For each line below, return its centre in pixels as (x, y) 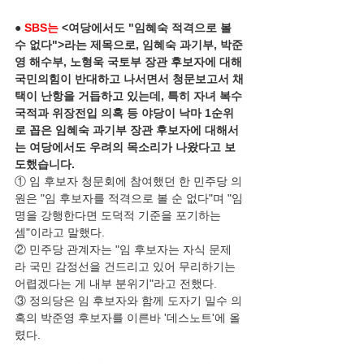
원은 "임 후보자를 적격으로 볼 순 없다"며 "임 (129, 198)
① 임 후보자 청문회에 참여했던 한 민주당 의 (128, 181)
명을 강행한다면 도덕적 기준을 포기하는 (119, 215)
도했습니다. (46, 164)
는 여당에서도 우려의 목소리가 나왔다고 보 (125, 147)
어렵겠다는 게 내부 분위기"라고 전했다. (116, 284)
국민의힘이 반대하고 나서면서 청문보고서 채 (129, 79)
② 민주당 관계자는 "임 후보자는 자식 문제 (123, 249)
